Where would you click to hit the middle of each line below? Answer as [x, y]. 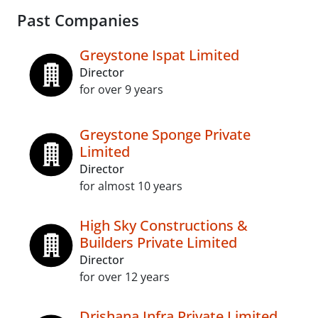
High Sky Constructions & [164, 225]
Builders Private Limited [158, 242]
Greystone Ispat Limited [159, 55]
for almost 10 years [131, 186]
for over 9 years [121, 89]
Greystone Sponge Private [165, 135]
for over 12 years [125, 277]
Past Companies [78, 20]
